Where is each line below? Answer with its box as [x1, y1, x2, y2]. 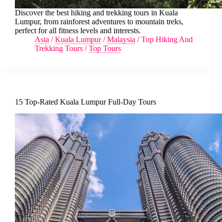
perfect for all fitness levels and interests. [15, 26, 141, 35]
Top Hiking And [141, 35, 193, 44]
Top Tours [89, 44, 121, 53]
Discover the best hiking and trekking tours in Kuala [15, 8, 178, 17]
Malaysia [107, 35, 135, 44]
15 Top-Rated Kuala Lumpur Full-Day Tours [15, 97, 156, 106]
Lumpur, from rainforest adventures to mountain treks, [15, 17, 183, 26]
